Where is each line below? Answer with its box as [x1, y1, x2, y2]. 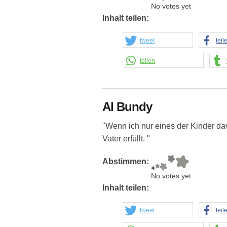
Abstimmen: [102, 157, 151, 166]
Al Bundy [102, 100, 152, 114]
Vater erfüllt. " [102, 134, 150, 143]
